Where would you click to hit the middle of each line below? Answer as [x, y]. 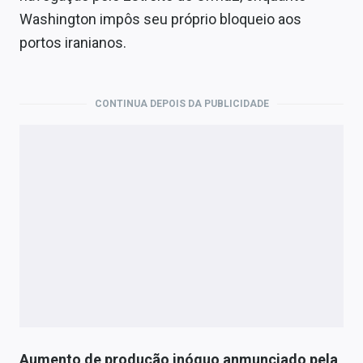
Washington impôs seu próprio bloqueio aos [160, 19]
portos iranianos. [73, 43]
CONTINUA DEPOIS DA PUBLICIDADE [181, 104]
